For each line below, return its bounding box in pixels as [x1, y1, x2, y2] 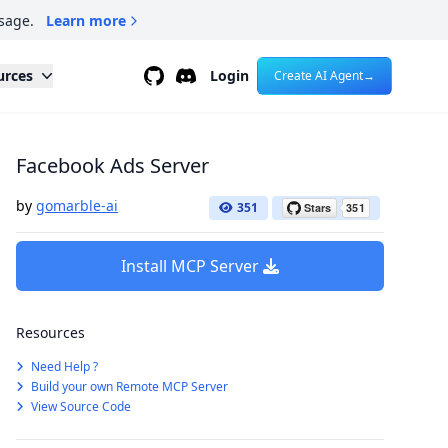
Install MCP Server [121, 255, 259, 277]
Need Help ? [28, 358, 98, 375]
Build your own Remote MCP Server [28, 378, 228, 395]
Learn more [46, 11, 127, 30]
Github [141, 64, 193, 86]
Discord [173, 64, 232, 86]
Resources [16, 323, 85, 342]
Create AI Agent [274, 67, 363, 84]
